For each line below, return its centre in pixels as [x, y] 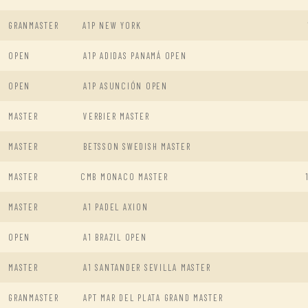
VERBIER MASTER [117, 116]
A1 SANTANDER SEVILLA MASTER [147, 267]
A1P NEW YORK [112, 25]
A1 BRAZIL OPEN [115, 237]
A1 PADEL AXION [116, 207]
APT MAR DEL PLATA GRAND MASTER [153, 297]
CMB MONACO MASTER [124, 176]
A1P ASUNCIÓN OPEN [125, 86]
